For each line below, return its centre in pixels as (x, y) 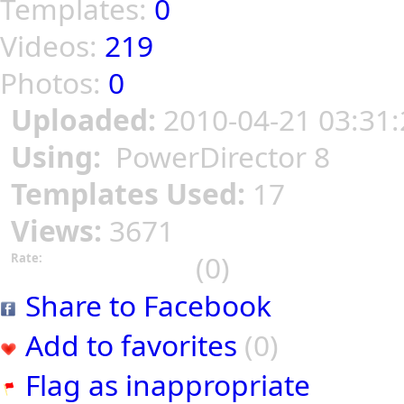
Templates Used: (132, 194)
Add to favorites (131, 345)
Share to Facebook (148, 306)
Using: (60, 157)
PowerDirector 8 (219, 157)
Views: (60, 231)
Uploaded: (87, 120)
